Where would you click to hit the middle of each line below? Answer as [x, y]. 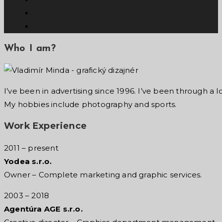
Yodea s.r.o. [28, 162]
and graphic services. [162, 175]
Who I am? [30, 48]
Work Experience [45, 126]
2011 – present [31, 148]
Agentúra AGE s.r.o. [43, 209]
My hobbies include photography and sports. [90, 105]
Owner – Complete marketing [62, 175]
